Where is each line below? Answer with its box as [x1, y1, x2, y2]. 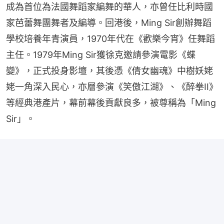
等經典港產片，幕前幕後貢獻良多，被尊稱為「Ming [6, 97, 216, 108]
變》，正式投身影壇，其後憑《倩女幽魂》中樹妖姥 [6, 65, 213, 76]
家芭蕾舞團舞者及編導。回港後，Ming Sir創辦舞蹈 [6, 17, 211, 28]
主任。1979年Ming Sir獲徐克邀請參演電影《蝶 [6, 49, 195, 60]
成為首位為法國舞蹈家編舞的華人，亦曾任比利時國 [6, 1, 213, 12]
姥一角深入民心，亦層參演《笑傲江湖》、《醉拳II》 [6, 81, 218, 92]
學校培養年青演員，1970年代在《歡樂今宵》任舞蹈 [6, 33, 215, 44]
